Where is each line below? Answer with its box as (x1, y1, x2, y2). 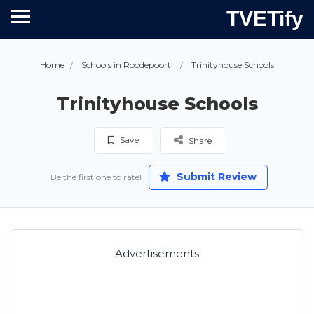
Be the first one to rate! (50, 172, 142, 182)
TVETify (226, 7, 303, 30)
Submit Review (174, 170, 257, 183)
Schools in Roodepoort (81, 60, 171, 70)
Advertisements (115, 247, 199, 260)
